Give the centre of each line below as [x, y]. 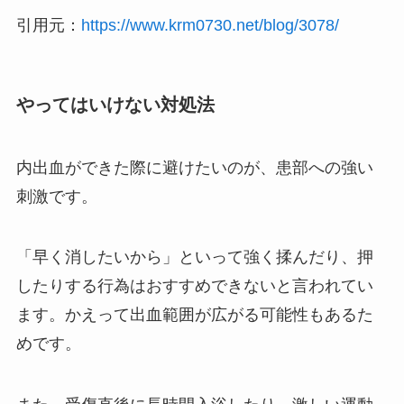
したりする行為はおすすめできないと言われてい [194, 286]
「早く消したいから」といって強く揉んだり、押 [194, 257]
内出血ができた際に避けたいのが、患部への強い [194, 167]
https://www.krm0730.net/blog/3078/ [210, 26]
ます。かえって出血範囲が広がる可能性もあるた [194, 315]
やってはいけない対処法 [115, 105]
